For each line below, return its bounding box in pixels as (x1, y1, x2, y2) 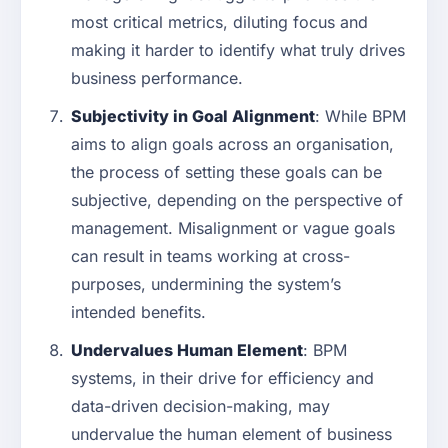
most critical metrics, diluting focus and (71, 12, 368, 33)
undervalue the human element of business (71, 424, 392, 445)
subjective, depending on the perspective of (71, 190, 403, 211)
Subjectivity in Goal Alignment (71, 106, 315, 127)
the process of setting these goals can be (71, 162, 382, 183)
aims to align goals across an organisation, (71, 134, 394, 155)
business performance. (71, 68, 243, 89)
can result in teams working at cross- (71, 246, 350, 267)
